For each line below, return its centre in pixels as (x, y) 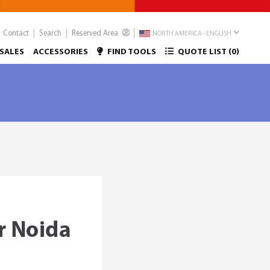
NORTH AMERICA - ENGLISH (191, 34)
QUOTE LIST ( (204, 52)
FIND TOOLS (131, 52)
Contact (16, 33)
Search (50, 33)
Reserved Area (96, 33)
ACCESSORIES (61, 52)
